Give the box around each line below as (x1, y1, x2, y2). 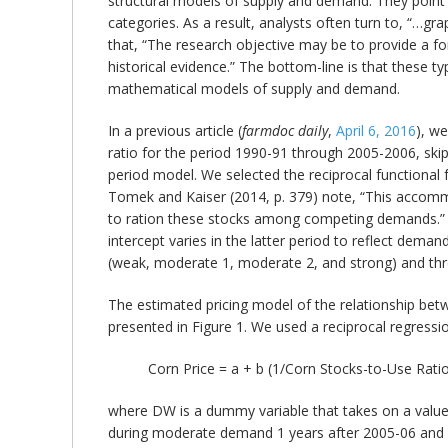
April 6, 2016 (336, 120, 416, 140)
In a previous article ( (108, 120, 242, 140)
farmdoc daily (242, 120, 328, 140)
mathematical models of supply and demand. (108, 78, 400, 98)
